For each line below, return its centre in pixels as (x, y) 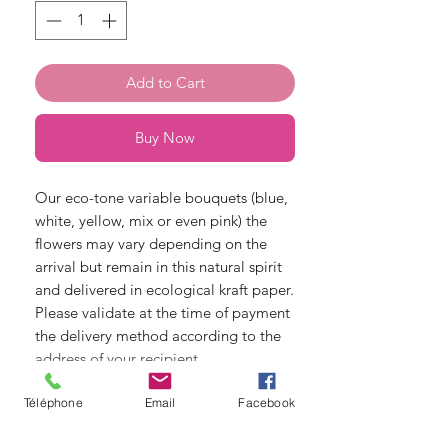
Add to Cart (165, 82)
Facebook (266, 402)
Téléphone (53, 402)
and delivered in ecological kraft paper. (164, 289)
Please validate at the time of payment (162, 312)
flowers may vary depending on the (151, 243)
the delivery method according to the (158, 335)
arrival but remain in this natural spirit (158, 266)
